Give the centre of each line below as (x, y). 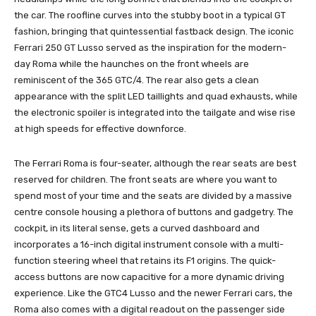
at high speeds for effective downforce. (100, 128)
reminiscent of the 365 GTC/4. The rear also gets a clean (136, 80)
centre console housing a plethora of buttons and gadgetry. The (154, 212)
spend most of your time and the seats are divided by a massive (153, 195)
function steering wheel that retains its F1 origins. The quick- (145, 260)
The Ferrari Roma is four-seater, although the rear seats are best (155, 163)
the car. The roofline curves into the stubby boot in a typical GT (150, 15)
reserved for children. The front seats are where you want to (146, 179)
